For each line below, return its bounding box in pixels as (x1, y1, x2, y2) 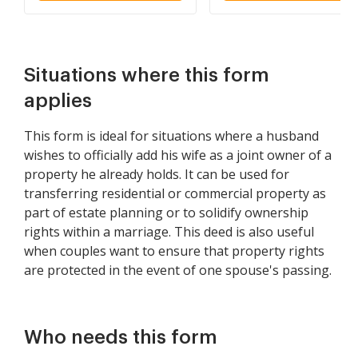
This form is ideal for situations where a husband (24, 127, 319, 145)
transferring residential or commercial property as (24, 185, 326, 202)
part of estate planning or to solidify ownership (24, 204, 308, 221)
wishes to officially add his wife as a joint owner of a (24, 146, 332, 164)
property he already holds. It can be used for (24, 165, 289, 183)
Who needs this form (24, 328, 217, 347)
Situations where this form (24, 66, 269, 85)
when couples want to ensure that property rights (24, 242, 324, 260)
